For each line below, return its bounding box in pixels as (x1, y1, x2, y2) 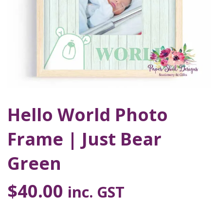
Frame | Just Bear (7, 127, 162, 151)
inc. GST (68, 182, 125, 202)
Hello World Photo (7, 103, 168, 127)
